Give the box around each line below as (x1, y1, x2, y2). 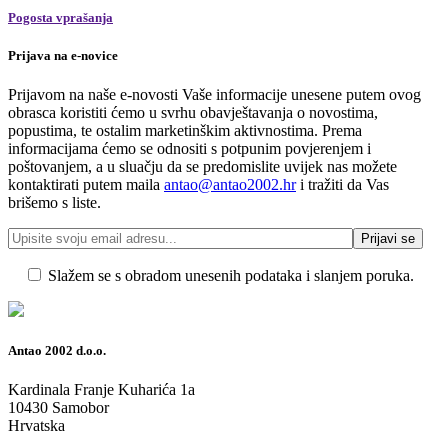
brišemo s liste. (8, 194, 101, 212)
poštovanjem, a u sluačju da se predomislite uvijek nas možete (8, 158, 397, 176)
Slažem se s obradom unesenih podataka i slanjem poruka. (48, 267, 414, 285)
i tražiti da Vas (296, 176, 389, 194)
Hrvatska (8, 417, 65, 435)
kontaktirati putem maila (8, 176, 164, 194)
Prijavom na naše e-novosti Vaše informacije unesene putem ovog (8, 86, 421, 104)
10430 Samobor (8, 399, 109, 417)
